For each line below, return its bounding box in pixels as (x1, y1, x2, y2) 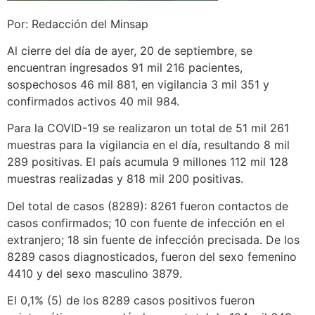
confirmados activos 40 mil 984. (7, 94, 179, 108)
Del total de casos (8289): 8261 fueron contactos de (7, 198, 288, 213)
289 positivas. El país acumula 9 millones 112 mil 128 (7, 155, 288, 169)
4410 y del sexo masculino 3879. (7, 266, 182, 281)
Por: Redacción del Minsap (7, 16, 148, 31)
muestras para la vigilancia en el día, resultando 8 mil (7, 138, 290, 153)
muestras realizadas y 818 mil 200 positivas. (7, 172, 243, 186)
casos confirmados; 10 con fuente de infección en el (7, 215, 285, 230)
